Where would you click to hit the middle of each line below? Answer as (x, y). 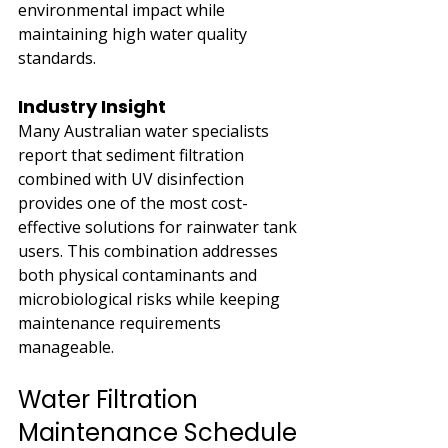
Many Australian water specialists (145, 130)
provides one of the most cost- (133, 202)
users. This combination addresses (150, 250)
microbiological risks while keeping (151, 298)
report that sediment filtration (133, 154)
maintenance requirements (121, 322)
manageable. (66, 346)
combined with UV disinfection (133, 178)
